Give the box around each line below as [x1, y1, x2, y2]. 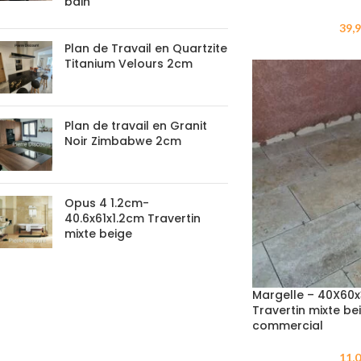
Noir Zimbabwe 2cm [64, 133, 181, 149]
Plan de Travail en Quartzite [64, 40, 227, 56]
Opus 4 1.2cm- [64, 195, 149, 211]
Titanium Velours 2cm [64, 56, 193, 72]
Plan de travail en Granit [64, 118, 207, 134]
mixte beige [64, 226, 132, 242]
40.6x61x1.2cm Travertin [64, 210, 201, 226]
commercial [251, 317, 323, 334]
